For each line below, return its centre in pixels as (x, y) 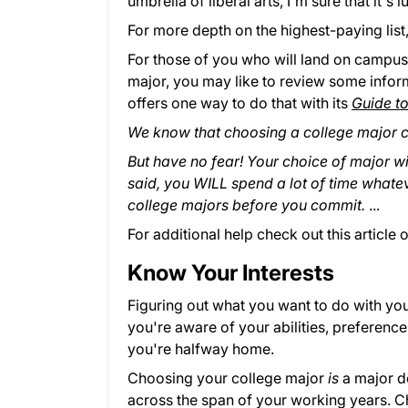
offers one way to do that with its (240, 103)
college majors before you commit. (248, 205)
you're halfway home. (201, 349)
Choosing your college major (228, 378)
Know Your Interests (231, 273)
